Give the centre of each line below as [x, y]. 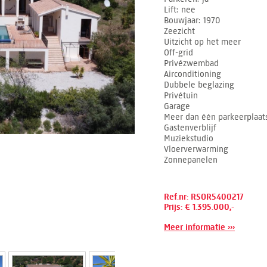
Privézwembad [191, 63]
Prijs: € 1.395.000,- [199, 207]
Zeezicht [179, 31]
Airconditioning [193, 74]
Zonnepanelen [191, 160]
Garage [177, 106]
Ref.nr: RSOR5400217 [204, 197]
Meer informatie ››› [199, 227]
